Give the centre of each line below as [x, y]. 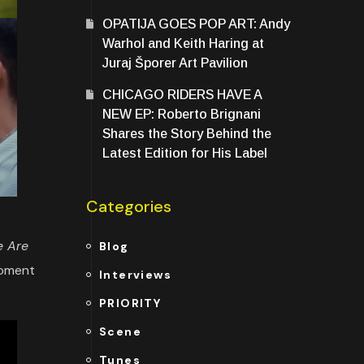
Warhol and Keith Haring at [183, 43]
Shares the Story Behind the [187, 134]
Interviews [135, 275]
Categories [129, 206]
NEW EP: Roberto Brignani [182, 114]
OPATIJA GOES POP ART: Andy [196, 24]
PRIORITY [130, 303]
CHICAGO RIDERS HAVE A [182, 95]
